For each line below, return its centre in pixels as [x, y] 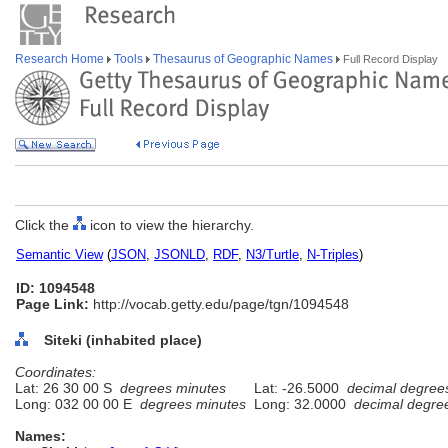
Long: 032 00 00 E [77, 404]
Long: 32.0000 [300, 404]
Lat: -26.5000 [296, 388]
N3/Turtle [272, 254]
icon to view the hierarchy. [170, 225]
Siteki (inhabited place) [123, 340]
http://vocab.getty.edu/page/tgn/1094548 [219, 304]
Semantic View [59, 254]
